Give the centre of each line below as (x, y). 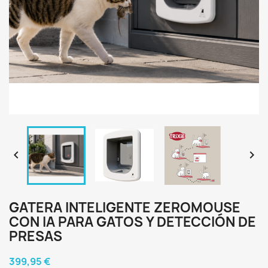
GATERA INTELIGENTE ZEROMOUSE (125, 208)
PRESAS (36, 236)
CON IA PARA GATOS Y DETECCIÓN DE (133, 222)
